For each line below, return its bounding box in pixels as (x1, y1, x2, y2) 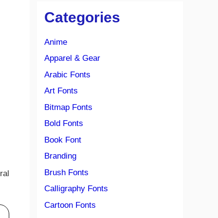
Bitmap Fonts (44, 102, 92, 112)
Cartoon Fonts (44, 200, 96, 210)
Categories (44, 9, 120, 25)
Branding (44, 151, 76, 161)
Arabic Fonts (44, 70, 91, 79)
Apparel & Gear (44, 54, 100, 63)
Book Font (44, 135, 81, 145)
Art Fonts (44, 86, 78, 95)
